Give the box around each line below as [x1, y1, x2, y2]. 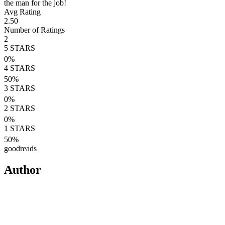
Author [4, 163, 41, 176]
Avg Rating [4, 7, 41, 16]
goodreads [4, 144, 37, 153]
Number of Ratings [4, 25, 65, 34]
